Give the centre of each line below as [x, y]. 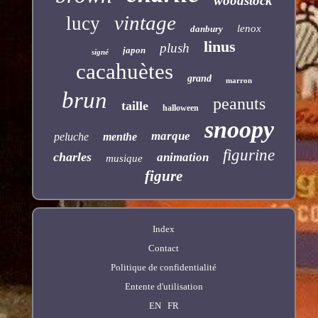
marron [238, 81]
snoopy [239, 130]
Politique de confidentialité [164, 268]
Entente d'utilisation [164, 287]
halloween [181, 108]
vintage [146, 23]
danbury [207, 29]
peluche [71, 137]
